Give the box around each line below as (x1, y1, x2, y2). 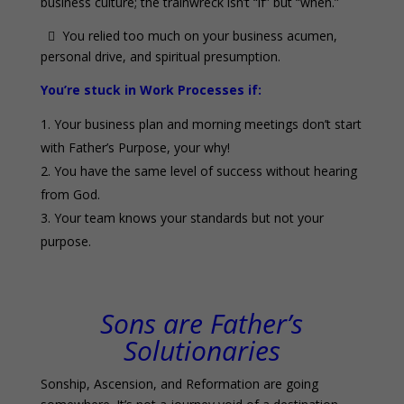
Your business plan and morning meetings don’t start (53, 115, 362, 133)
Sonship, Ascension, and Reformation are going (40, 374, 318, 392)
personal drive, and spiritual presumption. (40, 47, 280, 65)
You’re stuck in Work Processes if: (40, 80, 262, 98)
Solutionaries (123, 331, 280, 369)
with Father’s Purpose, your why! (40, 138, 230, 156)
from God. (40, 185, 100, 203)
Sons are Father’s (100, 304, 304, 342)
